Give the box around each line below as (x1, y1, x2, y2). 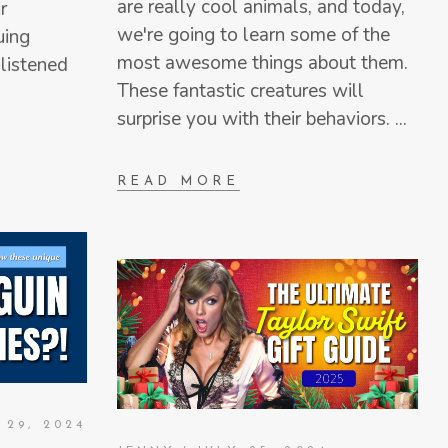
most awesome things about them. (116, 50, 408, 77)
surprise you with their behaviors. (116, 106, 395, 133)
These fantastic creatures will (116, 78, 364, 105)
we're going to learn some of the (116, 22, 390, 49)
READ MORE (116, 174, 240, 188)
